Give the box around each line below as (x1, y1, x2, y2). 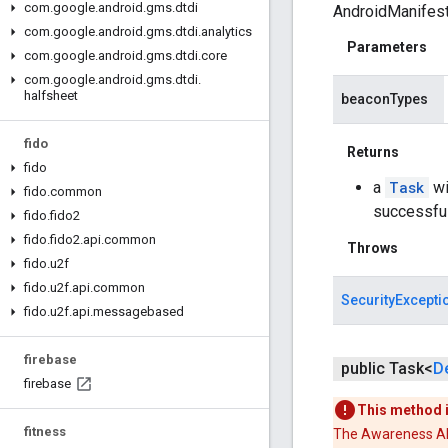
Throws (347, 240, 398, 257)
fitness (24, 424, 66, 439)
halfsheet (24, 88, 78, 103)
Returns (347, 144, 399, 161)
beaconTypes (341, 91, 428, 108)
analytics (201, 24, 252, 39)
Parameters (347, 39, 427, 56)
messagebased (93, 304, 184, 319)
